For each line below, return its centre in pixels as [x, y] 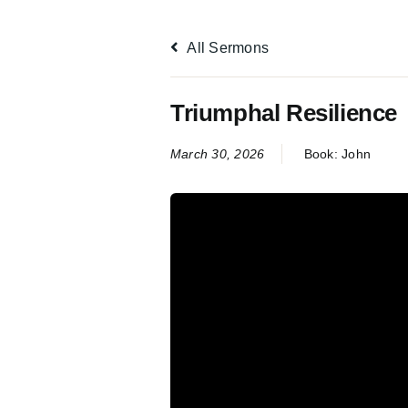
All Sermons [227, 48]
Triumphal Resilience [284, 113]
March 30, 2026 [218, 154]
